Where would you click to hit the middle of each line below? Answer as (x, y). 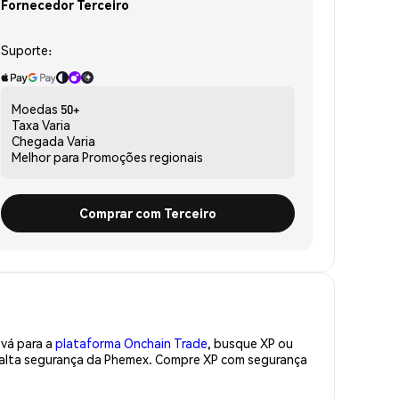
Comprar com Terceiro (148, 212)
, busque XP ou (250, 342)
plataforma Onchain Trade (131, 342)
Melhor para (45, 156)
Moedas (35, 108)
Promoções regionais (142, 156)
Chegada (38, 140)
